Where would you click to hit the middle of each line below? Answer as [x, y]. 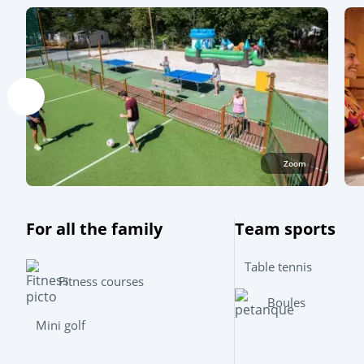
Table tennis [278, 267]
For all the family [94, 228]
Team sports [285, 228]
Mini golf [61, 325]
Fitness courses [101, 282]
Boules [286, 303]
